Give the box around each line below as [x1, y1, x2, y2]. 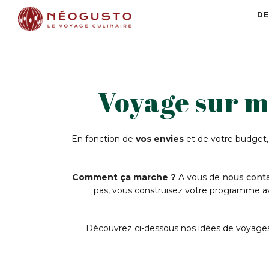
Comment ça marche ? [72, 172, 176, 183]
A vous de [176, 172, 220, 183]
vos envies [135, 133, 186, 144]
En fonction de [71, 133, 136, 144]
